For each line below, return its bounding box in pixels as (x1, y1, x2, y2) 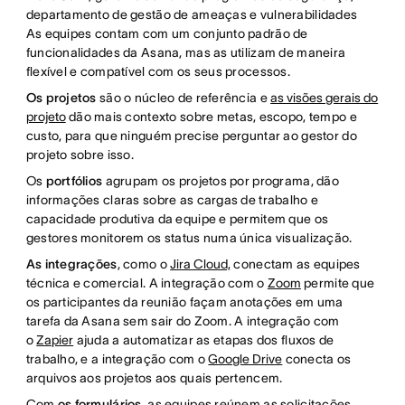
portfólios (45, 174, 103, 189)
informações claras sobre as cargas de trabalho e (25, 193, 319, 208)
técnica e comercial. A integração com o (25, 276, 268, 291)
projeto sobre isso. (25, 147, 134, 163)
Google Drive (208, 352, 283, 367)
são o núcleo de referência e (96, 90, 271, 106)
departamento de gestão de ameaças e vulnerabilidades (25, 7, 358, 23)
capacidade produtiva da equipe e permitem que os (25, 212, 329, 227)
